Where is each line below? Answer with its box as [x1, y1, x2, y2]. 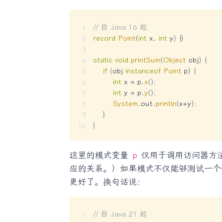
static [93, 55, 112, 64]
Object [163, 55, 186, 64]
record [93, 33, 115, 43]
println [155, 99, 176, 108]
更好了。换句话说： [69, 176, 145, 187]
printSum [130, 55, 161, 64]
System [112, 99, 138, 108]
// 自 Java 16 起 [93, 22, 147, 32]
